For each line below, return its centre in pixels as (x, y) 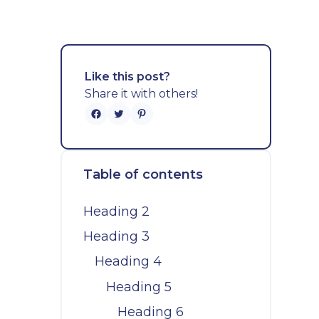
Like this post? (127, 77)
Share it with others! (141, 94)
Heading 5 (138, 287)
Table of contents (143, 175)
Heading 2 (116, 211)
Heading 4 (128, 262)
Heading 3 (116, 236)
